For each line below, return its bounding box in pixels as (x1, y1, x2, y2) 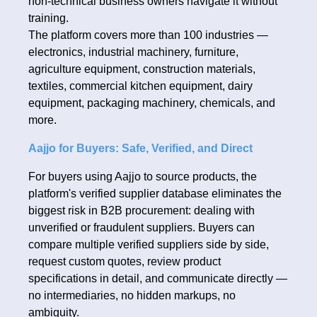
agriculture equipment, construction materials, (28, 63, 255, 76)
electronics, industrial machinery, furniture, (28, 46, 238, 59)
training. (28, 12, 69, 25)
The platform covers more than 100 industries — (28, 29, 268, 42)
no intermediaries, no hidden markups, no (28, 289, 236, 302)
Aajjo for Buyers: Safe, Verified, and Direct (28, 142, 253, 155)
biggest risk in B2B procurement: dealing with (28, 204, 255, 217)
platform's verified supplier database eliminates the (28, 188, 282, 200)
